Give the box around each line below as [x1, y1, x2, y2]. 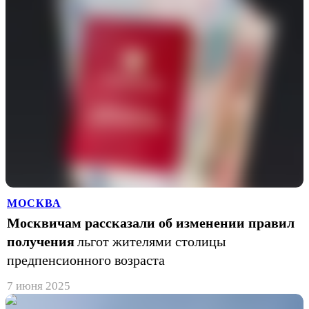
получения [7, 233, 74, 249]
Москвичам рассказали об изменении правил [7, 215, 295, 230]
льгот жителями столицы [77, 233, 226, 249]
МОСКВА [7, 197, 61, 209]
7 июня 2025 [7, 279, 70, 292]
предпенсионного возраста [7, 252, 165, 268]
